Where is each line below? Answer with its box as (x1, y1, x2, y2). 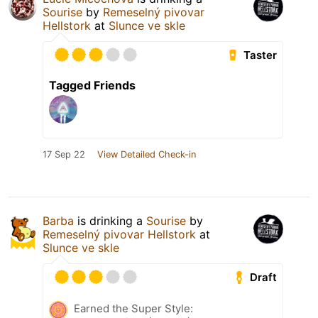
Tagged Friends (49, 78, 136, 93)
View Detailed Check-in (97, 149, 196, 160)
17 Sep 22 (43, 149, 85, 160)
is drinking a (74, 214, 146, 229)
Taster (243, 48, 278, 62)
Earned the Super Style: (74, 302, 193, 316)
